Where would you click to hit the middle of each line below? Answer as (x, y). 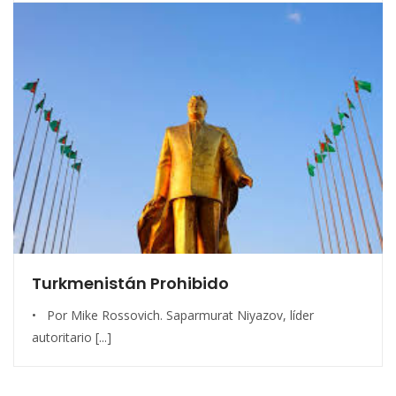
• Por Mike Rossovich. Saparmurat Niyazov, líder (173, 315)
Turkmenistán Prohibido (130, 283)
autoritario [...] (72, 337)
